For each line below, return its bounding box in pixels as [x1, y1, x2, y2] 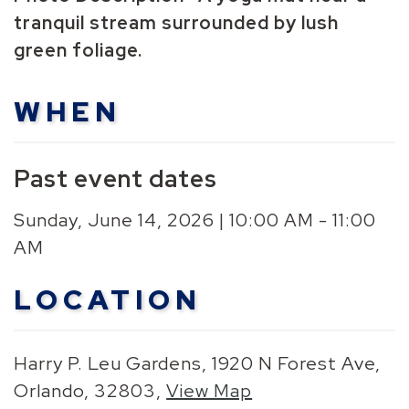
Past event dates [14, 163, 218, 194]
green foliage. [14, 37, 143, 62]
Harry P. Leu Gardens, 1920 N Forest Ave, [14, 351, 382, 375]
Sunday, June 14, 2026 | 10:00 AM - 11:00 [14, 207, 377, 232]
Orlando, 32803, [14, 378, 167, 403]
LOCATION [14, 280, 203, 318]
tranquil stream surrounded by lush [14, 10, 340, 35]
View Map [166, 378, 253, 403]
